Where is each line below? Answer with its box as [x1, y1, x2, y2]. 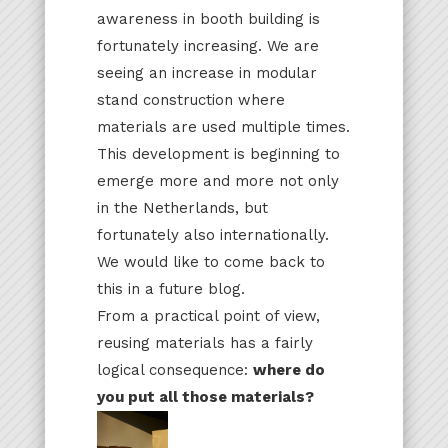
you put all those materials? [96, 387, 314, 406]
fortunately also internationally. [96, 225, 329, 244]
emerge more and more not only [96, 171, 339, 190]
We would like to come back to [96, 252, 325, 271]
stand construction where [96, 90, 285, 109]
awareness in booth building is [96, 9, 320, 28]
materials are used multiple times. [96, 117, 350, 136]
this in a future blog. [96, 279, 245, 298]
